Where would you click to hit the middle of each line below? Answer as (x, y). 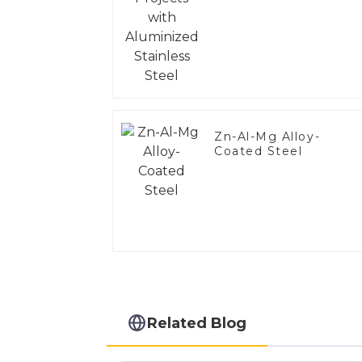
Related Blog (197, 322)
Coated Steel (259, 152)
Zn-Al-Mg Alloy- (267, 137)
